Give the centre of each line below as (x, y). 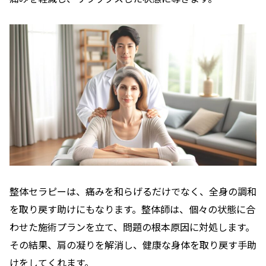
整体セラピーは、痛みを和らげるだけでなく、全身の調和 (133, 191)
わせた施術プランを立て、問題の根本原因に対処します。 (132, 227)
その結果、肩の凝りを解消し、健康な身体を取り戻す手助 (133, 245)
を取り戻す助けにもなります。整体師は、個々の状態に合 (132, 209)
